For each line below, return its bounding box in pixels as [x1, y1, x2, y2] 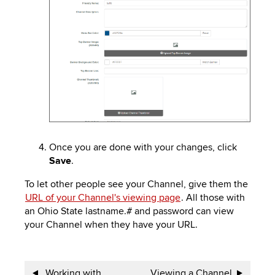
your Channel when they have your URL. [25, 219, 198, 231]
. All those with [181, 192, 245, 204]
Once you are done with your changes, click [49, 141, 237, 154]
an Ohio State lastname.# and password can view [25, 205, 234, 218]
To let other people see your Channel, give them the [25, 178, 248, 191]
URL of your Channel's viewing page [25, 192, 180, 204]
